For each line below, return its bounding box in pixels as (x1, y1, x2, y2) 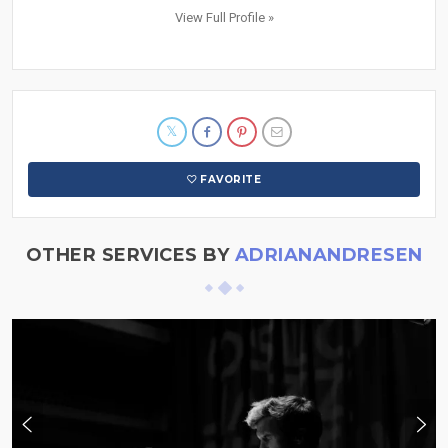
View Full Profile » (174, 10, 274, 26)
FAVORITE (200, 173, 262, 187)
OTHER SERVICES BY (25, 244, 235, 267)
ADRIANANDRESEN (234, 244, 423, 267)
